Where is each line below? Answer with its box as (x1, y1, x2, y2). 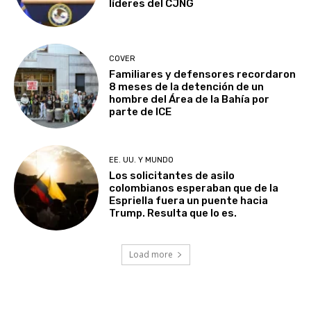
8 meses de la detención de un (109, 80, 264, 93)
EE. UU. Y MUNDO (109, 155, 174, 165)
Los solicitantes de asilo (109, 169, 235, 183)
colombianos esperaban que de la (109, 182, 279, 195)
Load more (128, 248, 173, 260)
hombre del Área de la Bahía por (109, 92, 270, 106)
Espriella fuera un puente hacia (109, 194, 269, 208)
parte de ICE (109, 105, 172, 118)
